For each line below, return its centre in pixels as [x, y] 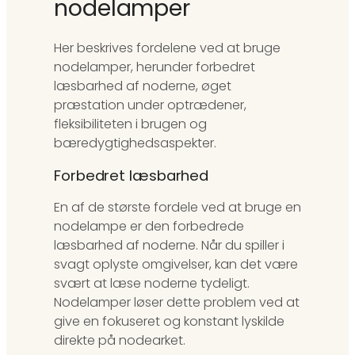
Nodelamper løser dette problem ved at [177, 303]
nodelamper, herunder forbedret [155, 67]
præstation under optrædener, [150, 105]
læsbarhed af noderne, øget [143, 86]
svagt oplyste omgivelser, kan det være [176, 265]
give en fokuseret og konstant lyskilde [169, 322]
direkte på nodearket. [120, 341]
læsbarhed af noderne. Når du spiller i [169, 246]
